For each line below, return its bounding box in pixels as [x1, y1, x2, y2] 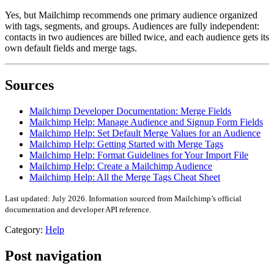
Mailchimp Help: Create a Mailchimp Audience [29, 160, 212, 171]
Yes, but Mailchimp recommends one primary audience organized [5, 10, 257, 21]
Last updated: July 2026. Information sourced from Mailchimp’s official [5, 193, 242, 203]
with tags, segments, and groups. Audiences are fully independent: [5, 21, 259, 32]
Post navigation [5, 247, 102, 264]
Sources [5, 77, 54, 93]
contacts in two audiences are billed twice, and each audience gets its [5, 32, 269, 43]
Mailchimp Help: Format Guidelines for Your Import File [29, 149, 248, 160]
